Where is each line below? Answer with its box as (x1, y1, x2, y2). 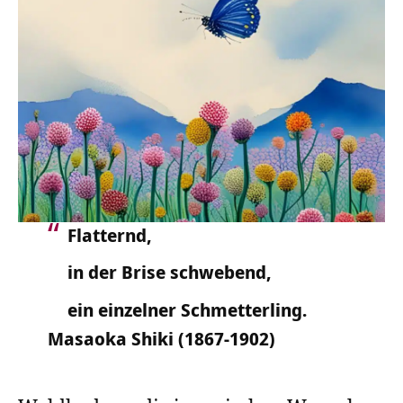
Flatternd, (67, 223, 152, 247)
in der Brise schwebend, (67, 260, 272, 285)
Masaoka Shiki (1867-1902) (47, 326, 275, 351)
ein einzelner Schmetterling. (67, 297, 308, 322)
